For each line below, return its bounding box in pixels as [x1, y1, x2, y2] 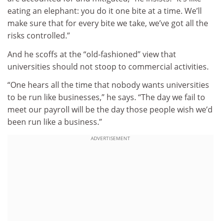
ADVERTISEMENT [91, 134, 130, 142]
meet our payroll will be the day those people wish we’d [7, 104, 213, 115]
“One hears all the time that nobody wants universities [7, 79, 209, 91]
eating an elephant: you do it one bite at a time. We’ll [7, 5, 202, 17]
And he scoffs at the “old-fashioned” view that [7, 48, 176, 60]
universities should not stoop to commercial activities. [7, 61, 209, 72]
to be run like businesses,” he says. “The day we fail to [7, 92, 205, 103]
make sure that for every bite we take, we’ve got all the [7, 18, 208, 29]
